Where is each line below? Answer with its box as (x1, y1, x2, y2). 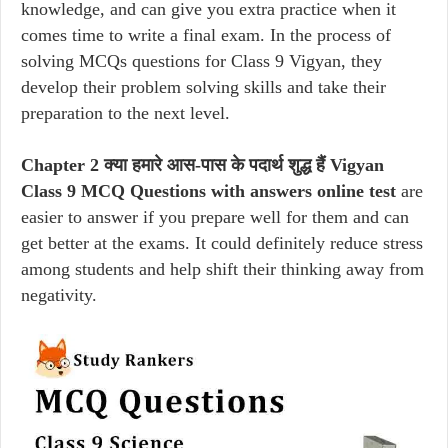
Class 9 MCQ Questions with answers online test (21, 181, 396, 201)
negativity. (21, 285, 97, 305)
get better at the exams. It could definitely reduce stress (21, 233, 423, 253)
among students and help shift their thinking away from (21, 259, 424, 279)
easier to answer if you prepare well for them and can (21, 207, 409, 227)
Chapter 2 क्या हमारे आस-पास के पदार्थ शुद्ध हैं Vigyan (21, 155, 384, 175)
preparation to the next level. (21, 103, 230, 123)
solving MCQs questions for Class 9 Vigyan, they (21, 51, 382, 71)
